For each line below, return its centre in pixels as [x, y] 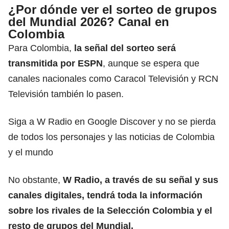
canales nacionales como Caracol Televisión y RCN [113, 78]
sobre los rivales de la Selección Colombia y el [110, 210]
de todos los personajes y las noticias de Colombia [111, 137]
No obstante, [36, 180]
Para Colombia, [40, 48]
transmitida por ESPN [55, 63]
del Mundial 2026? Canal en [89, 21]
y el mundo [31, 152]
